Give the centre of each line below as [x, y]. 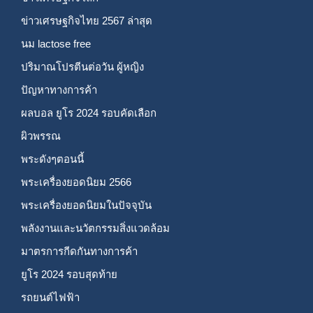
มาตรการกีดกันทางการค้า [79, 251]
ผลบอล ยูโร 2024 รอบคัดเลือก [89, 113]
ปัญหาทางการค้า [59, 90]
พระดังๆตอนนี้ [52, 159]
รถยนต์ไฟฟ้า [50, 297]
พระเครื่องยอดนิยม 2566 [76, 182]
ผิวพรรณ [41, 136]
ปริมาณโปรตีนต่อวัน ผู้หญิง [82, 67]
